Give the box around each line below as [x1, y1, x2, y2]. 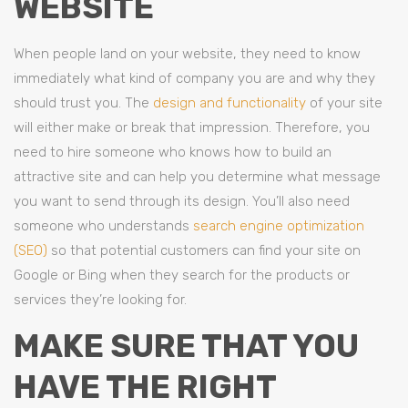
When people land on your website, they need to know [14, 46, 361, 62]
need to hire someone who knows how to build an [14, 144, 331, 160]
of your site [306, 95, 382, 111]
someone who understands [14, 218, 193, 234]
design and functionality [153, 95, 306, 111]
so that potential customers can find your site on [47, 242, 361, 259]
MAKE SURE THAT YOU [14, 327, 359, 365]
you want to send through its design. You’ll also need [14, 193, 350, 209]
